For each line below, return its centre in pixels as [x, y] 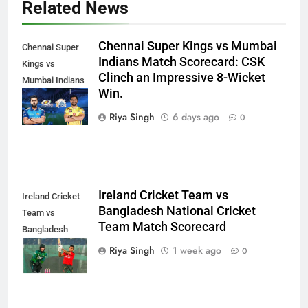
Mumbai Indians [53, 80]
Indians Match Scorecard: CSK [181, 62]
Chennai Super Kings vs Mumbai [188, 46]
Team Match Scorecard [162, 227]
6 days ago [196, 117]
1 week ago [197, 251]
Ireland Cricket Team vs [163, 196]
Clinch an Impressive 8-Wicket [182, 78]
